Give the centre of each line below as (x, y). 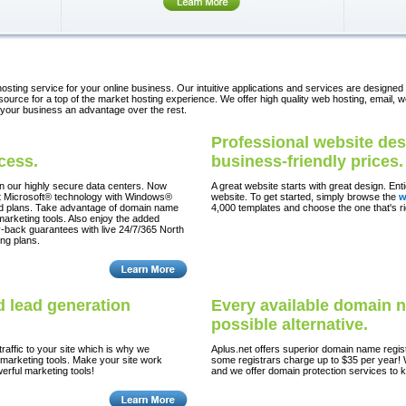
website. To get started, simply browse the (305, 197)
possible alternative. (290, 324)
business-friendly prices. (307, 161)
